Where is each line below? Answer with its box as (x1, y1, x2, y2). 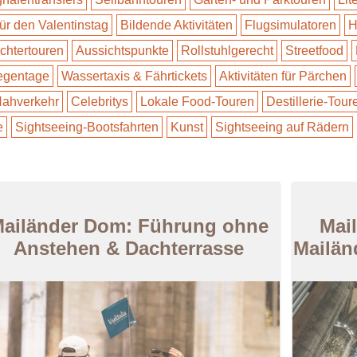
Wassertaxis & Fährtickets (61, 69, 207, 83)
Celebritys (71, 95, 128, 108)
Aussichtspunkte (76, 44, 169, 57)
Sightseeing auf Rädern (215, 120, 349, 134)
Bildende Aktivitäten (120, 18, 233, 32)
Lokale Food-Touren (140, 95, 254, 108)
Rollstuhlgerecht (181, 44, 273, 57)
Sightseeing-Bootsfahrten (15, 120, 159, 134)
